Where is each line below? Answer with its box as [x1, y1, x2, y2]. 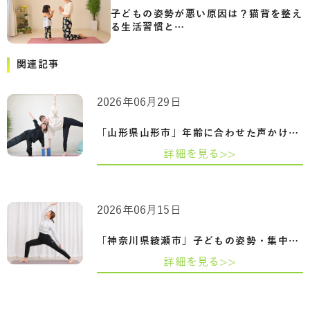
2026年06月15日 [97, 203, 181, 217]
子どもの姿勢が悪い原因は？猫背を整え [111, 8, 303, 19]
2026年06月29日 [97, 95, 181, 109]
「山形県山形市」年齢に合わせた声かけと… [289, 127, 299, 138]
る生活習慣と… [111, 21, 185, 33]
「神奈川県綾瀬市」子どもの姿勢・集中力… [289, 235, 299, 246]
